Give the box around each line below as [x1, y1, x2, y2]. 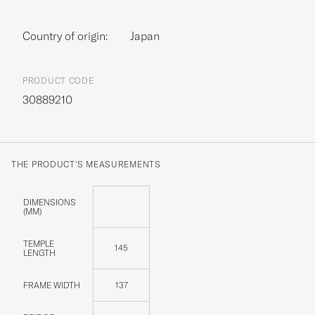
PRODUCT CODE [22, 75, 94, 86]
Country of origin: [30, 28, 108, 43]
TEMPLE [23, 238, 54, 249]
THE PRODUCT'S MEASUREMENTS [11, 158, 161, 169]
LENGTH [23, 247, 56, 258]
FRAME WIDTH [23, 279, 80, 290]
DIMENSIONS [23, 196, 76, 207]
